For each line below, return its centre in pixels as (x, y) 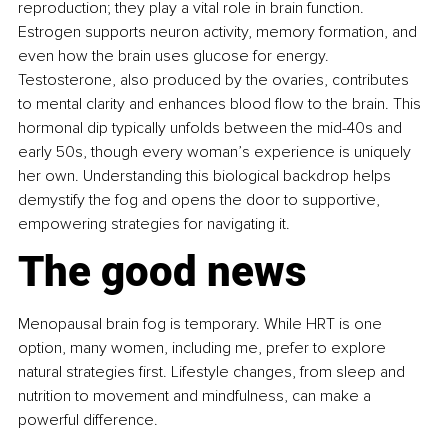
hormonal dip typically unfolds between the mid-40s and (212, 127)
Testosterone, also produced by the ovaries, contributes (215, 79)
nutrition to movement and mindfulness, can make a (196, 395)
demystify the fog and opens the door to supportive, (201, 199)
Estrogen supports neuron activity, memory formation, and (219, 31)
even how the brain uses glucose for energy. (175, 55)
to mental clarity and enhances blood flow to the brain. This (221, 103)
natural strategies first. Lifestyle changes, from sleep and (213, 371)
